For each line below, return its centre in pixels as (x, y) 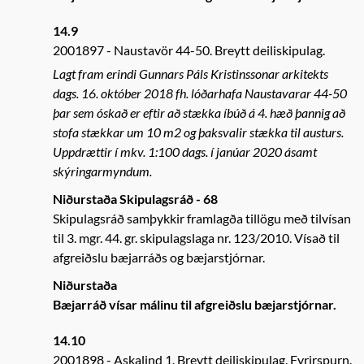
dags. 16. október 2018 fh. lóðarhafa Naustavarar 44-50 (200, 93)
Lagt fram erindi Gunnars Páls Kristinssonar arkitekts (191, 74)
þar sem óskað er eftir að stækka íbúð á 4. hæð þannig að (199, 113)
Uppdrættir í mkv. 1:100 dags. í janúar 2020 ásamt (185, 152)
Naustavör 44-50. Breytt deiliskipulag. (219, 50)
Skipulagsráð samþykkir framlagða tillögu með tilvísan (202, 218)
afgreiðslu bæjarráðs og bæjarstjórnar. (159, 257)
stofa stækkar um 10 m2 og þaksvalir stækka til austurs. (198, 132)
